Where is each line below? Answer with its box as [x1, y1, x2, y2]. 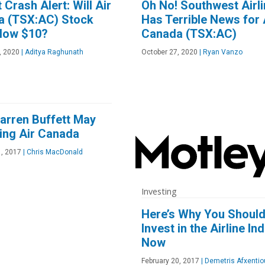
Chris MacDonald [25, 147, 83, 156]
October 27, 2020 [141, 47, 198, 56]
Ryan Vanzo [201, 47, 243, 56]
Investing [141, 185, 177, 197]
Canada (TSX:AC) [141, 26, 237, 41]
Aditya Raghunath [23, 47, 83, 56]
